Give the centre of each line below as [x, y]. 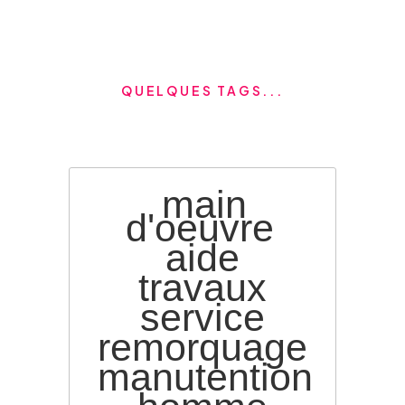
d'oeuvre [200, 227]
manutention [205, 377]
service [202, 317]
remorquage [202, 347]
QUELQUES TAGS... [202, 91]
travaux [202, 287]
